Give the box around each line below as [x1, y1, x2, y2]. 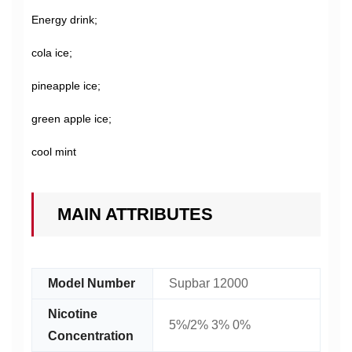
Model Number [48, 277, 135, 290]
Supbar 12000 [169, 277, 248, 290]
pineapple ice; [31, 79, 101, 92]
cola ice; [31, 46, 72, 59]
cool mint [31, 145, 76, 158]
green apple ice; [31, 112, 112, 125]
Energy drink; [31, 13, 97, 26]
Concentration [48, 329, 134, 343]
